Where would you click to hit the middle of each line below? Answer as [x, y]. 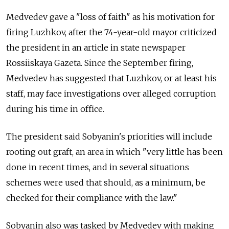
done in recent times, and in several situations [98, 167]
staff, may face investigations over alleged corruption [111, 94]
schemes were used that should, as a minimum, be [106, 183]
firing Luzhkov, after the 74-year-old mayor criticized [111, 32]
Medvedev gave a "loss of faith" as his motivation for [110, 17]
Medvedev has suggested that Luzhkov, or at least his [111, 78]
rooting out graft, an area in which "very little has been [114, 152]
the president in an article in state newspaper [96, 48]
